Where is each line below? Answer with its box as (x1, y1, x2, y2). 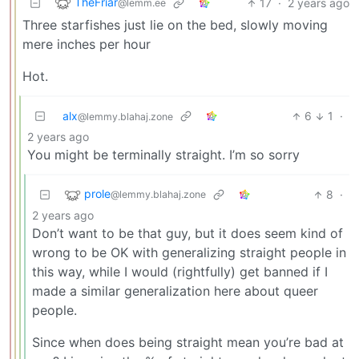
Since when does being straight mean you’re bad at (32, 334, 344, 351)
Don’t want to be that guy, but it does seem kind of (32, 225, 343, 242)
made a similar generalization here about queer (32, 283, 318, 300)
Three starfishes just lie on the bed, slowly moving (22, 17, 328, 34)
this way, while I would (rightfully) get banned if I (32, 264, 328, 280)
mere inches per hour (22, 36, 151, 53)
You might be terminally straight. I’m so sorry (27, 147, 300, 163)
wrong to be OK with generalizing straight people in (32, 244, 346, 261)
